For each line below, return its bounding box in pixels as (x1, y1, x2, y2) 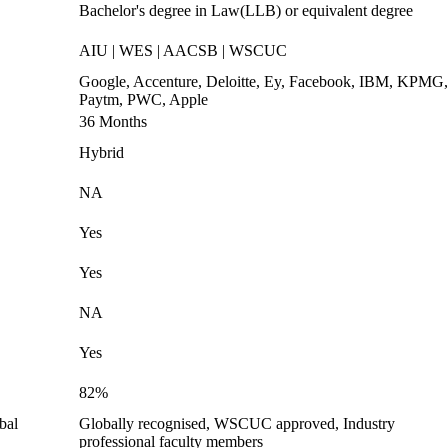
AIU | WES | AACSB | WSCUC (79, 42, 287, 59)
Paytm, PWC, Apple (79, 91, 208, 108)
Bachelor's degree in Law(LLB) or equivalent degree (79, 2, 413, 19)
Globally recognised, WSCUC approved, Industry (79, 415, 395, 432)
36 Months (79, 113, 147, 130)
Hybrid (79, 144, 124, 161)
